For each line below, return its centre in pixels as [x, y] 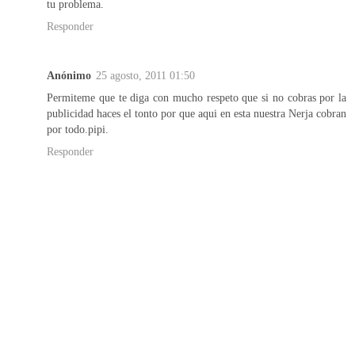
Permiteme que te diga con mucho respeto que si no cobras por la [197, 97]
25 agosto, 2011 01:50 [145, 75]
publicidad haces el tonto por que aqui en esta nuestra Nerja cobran [197, 113]
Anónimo [69, 75]
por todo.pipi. [78, 129]
